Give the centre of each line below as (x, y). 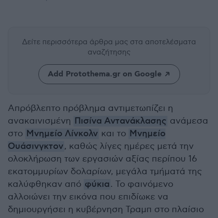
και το (114, 134)
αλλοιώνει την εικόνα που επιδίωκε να (88, 197)
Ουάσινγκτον (36, 146)
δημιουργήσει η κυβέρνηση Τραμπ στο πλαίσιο (106, 209)
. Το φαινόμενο (142, 184)
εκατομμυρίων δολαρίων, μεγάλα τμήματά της (105, 172)
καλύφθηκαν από (46, 184)
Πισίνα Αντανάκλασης (120, 121)
